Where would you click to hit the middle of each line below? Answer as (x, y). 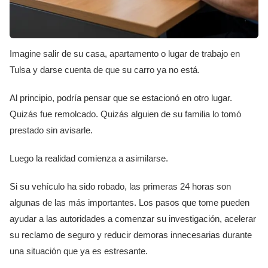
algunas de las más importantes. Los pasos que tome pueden (130, 202)
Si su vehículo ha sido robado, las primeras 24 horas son (120, 186)
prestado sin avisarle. (51, 130)
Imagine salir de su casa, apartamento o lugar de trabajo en (125, 53)
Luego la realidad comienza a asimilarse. (89, 158)
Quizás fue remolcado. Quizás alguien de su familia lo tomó (125, 114)
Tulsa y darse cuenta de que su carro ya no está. (105, 69)
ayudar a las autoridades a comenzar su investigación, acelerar (133, 218)
